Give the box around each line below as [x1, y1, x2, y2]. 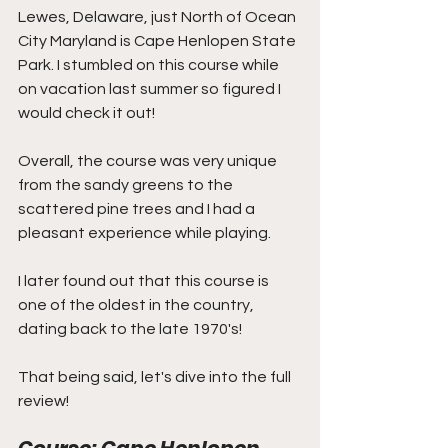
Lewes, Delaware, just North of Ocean [18, 9, 299, 26]
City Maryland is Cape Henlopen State [18, 33, 299, 50]
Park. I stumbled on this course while [18, 57, 282, 74]
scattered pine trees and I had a [18, 201, 258, 218]
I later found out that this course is [18, 273, 272, 290]
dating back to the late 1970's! [18, 321, 242, 338]
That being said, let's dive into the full [18, 369, 294, 386]
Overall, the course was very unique [18, 153, 280, 170]
